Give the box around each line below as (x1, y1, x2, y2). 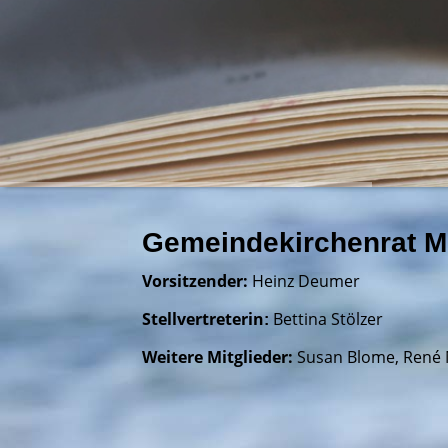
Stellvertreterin (142, 308, 264, 331)
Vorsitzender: (142, 270, 248, 293)
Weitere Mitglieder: (142, 346, 293, 369)
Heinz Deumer (252, 270, 360, 293)
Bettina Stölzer (273, 308, 383, 331)
